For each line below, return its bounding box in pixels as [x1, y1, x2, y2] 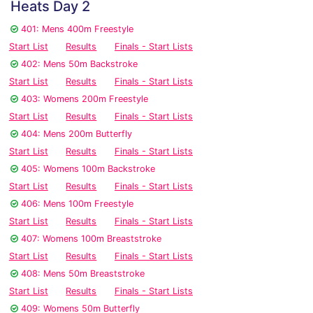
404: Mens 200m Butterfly [21, 129, 132, 140]
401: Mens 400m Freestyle [21, 24, 133, 35]
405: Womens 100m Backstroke [21, 163, 155, 175]
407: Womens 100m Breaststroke [21, 233, 161, 245]
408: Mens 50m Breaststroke [21, 268, 145, 279]
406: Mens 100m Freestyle [21, 198, 133, 210]
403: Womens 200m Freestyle [21, 94, 148, 105]
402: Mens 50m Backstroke [21, 59, 138, 70]
